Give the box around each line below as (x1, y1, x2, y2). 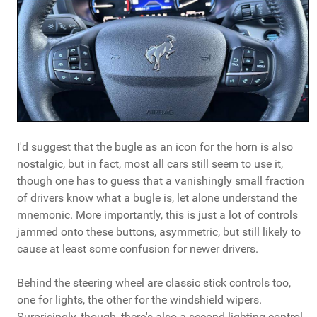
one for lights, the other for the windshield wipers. (17, 292, 262, 306)
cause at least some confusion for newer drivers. (17, 241, 258, 255)
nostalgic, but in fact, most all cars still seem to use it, (17, 156, 283, 171)
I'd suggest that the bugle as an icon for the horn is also (17, 139, 293, 154)
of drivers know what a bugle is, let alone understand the (17, 190, 297, 204)
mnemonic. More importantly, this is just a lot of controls (17, 207, 298, 221)
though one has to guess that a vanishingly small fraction (17, 173, 304, 188)
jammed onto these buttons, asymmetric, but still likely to (17, 224, 301, 238)
